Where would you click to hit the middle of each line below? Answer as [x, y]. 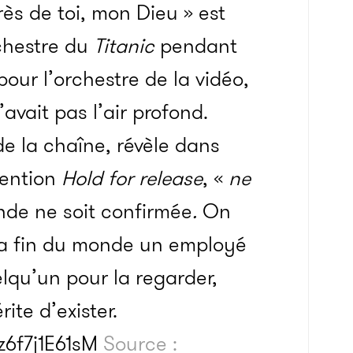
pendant [199, 46]
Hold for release [132, 178]
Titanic [127, 46]
